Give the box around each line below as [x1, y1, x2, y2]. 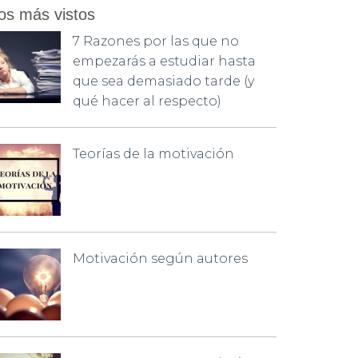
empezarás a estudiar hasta [73, 54, 256, 69]
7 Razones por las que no [73, 34, 239, 49]
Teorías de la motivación [73, 146, 234, 161]
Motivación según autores [73, 251, 248, 266]
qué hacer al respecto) [73, 93, 221, 109]
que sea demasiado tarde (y [73, 74, 254, 89]
